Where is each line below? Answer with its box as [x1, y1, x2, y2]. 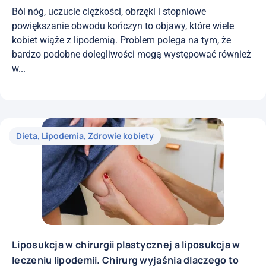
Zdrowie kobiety [88, 129, 154, 141]
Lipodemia [42, 129, 84, 141]
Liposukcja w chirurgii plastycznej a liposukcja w [12, 237, 240, 251]
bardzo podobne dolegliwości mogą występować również [12, 49, 251, 61]
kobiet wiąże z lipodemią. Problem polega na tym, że [12, 34, 231, 46]
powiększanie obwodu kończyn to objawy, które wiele [12, 20, 234, 32]
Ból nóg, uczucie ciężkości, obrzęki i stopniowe [12, 6, 206, 18]
